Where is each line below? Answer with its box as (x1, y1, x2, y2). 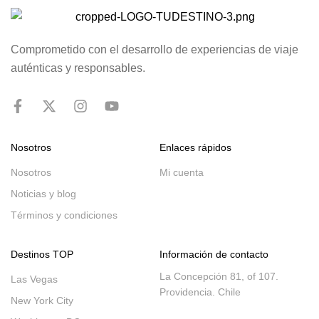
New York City (11, 294, 73, 306)
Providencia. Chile (159, 286, 241, 298)
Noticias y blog (11, 187, 76, 199)
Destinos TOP (11, 248, 73, 260)
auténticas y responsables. (11, 61, 145, 74)
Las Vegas (11, 273, 58, 285)
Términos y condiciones (11, 209, 117, 221)
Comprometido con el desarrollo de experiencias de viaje (11, 43, 298, 56)
